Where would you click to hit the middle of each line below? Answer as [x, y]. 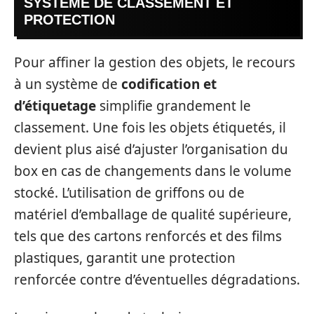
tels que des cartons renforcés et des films [148, 237]
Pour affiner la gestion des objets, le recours [155, 63]
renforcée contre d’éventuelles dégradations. [157, 280]
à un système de [68, 84]
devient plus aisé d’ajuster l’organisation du [151, 150]
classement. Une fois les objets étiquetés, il [150, 128]
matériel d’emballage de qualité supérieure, [153, 215]
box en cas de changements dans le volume [153, 171]
